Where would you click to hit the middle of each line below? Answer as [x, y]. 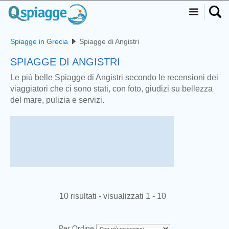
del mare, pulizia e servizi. [57, 100]
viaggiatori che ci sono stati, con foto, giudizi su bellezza [111, 89]
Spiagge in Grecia [39, 41]
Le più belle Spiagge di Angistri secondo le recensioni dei [114, 77]
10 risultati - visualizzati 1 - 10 [112, 196]
